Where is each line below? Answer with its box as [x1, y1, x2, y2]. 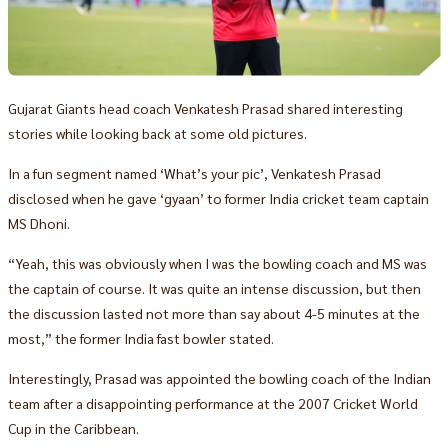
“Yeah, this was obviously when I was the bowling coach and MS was [7, 253, 427, 272]
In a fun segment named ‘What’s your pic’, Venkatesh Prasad [7, 163, 381, 182]
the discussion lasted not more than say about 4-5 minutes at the [7, 303, 420, 322]
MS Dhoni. [7, 213, 70, 232]
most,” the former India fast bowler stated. [7, 328, 274, 347]
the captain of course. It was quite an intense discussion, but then [7, 278, 421, 297]
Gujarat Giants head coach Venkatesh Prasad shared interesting [7, 98, 403, 117]
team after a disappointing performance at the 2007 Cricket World [7, 393, 418, 412]
